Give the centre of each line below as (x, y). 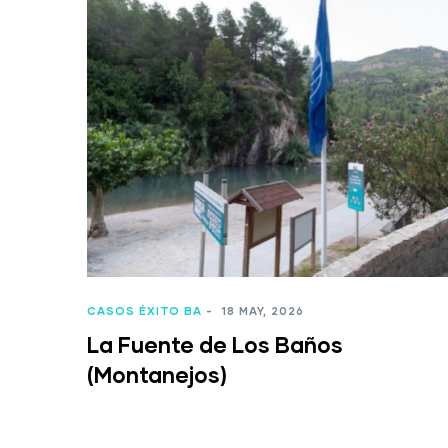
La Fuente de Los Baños (215, 345)
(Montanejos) (157, 375)
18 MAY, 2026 (260, 311)
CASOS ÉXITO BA (144, 311)
